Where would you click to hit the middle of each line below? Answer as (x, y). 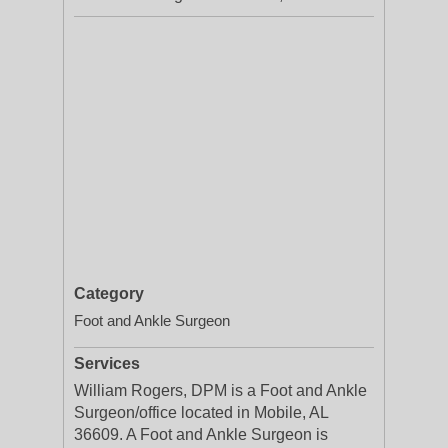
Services (107, 363)
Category (109, 293)
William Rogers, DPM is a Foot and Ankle (220, 390)
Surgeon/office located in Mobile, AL (201, 412)
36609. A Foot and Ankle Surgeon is (201, 434)
